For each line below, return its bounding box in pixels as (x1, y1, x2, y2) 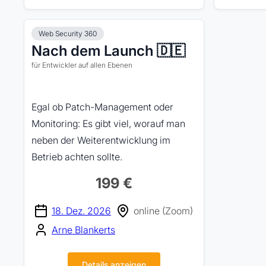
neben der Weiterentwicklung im (31, 134, 170, 146)
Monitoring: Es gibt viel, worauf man (31, 118, 185, 129)
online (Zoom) (134, 205, 193, 217)
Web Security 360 (39, 29, 97, 38)
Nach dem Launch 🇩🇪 (31, 42, 185, 59)
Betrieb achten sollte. (31, 151, 122, 163)
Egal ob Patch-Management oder (31, 101, 173, 113)
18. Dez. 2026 (52, 205, 111, 217)
